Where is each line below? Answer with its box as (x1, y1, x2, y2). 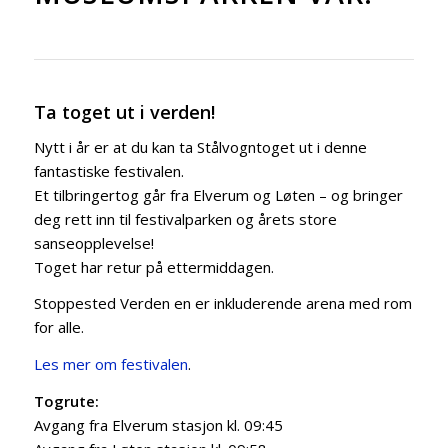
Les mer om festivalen (33, 354, 188, 374)
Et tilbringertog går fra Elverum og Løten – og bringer (33, 184, 403, 205)
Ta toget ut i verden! (33, 99, 215, 124)
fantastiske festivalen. (33, 160, 184, 181)
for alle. (33, 317, 84, 338)
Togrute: (33, 390, 99, 411)
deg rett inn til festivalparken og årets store (33, 208, 337, 229)
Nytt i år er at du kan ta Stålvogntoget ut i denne (33, 136, 367, 157)
